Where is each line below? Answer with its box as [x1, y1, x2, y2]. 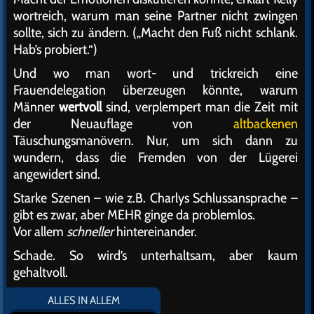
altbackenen [233, 115, 298, 132]
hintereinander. [114, 223, 197, 240]
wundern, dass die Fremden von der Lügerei [13, 149, 298, 166]
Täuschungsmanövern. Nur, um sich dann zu [13, 132, 298, 149]
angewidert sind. [13, 165, 100, 183]
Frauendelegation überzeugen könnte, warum [13, 81, 298, 99]
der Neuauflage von [13, 115, 233, 132]
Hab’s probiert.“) [13, 41, 97, 58]
